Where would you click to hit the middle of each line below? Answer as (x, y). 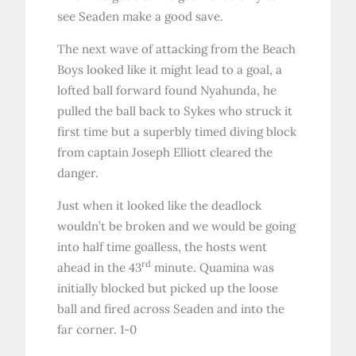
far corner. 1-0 (97, 330)
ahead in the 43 (100, 268)
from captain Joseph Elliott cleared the (165, 153)
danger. (78, 173)
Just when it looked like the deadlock (160, 206)
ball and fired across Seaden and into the (171, 309)
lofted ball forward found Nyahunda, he (167, 91)
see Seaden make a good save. (141, 17)
